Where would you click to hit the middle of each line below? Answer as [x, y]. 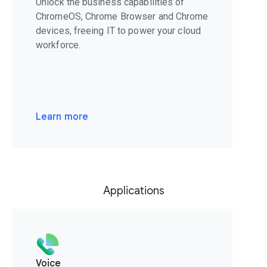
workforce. [58, 45]
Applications [133, 191]
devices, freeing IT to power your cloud [118, 31]
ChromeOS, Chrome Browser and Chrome [122, 17]
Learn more [62, 117]
